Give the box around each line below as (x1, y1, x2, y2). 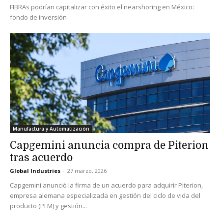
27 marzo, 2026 (67, 166, 107, 174)
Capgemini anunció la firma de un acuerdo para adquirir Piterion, (10, 180, 203, 190)
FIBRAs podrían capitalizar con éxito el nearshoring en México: (10, 2, 194, 11)
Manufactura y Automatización (13, 125, 89, 132)
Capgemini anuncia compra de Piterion (10, 139, 209, 151)
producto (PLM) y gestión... (10, 201, 87, 210)
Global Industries (10, 166, 60, 174)
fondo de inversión (10, 12, 67, 22)
